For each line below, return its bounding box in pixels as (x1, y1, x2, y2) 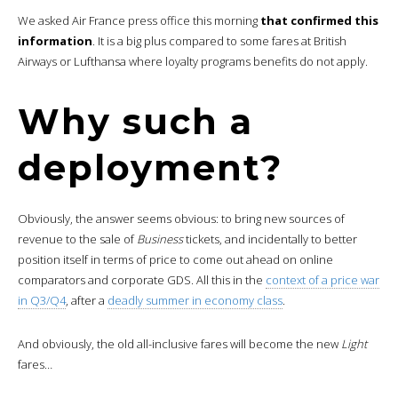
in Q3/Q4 (18, 292, 66, 309)
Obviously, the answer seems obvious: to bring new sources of (18, 211, 345, 227)
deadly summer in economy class (107, 292, 283, 309)
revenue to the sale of (18, 231, 137, 248)
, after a (66, 292, 107, 309)
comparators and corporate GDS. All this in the (18, 272, 266, 289)
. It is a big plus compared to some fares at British (92, 33, 346, 50)
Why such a (18, 99, 253, 144)
